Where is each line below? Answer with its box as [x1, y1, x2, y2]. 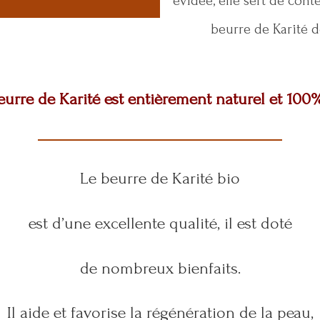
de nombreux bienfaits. [79, 258, 241, 278]
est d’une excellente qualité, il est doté [28, 213, 292, 233]
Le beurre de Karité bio [80, 169, 240, 189]
